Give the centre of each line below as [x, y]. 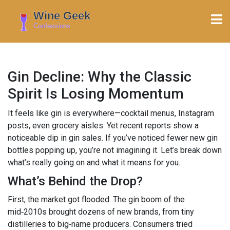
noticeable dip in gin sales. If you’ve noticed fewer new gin [113, 138]
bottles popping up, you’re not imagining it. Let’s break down [115, 150]
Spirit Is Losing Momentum [96, 93]
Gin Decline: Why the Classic [100, 76]
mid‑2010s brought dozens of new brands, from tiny [101, 212]
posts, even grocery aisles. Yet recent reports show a [103, 125]
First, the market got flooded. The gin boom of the [96, 199]
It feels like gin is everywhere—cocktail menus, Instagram [111, 113]
